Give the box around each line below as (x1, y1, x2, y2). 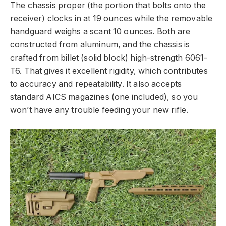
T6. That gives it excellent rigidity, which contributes (10, 66, 208, 76)
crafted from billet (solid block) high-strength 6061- (10, 52, 208, 63)
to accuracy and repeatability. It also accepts (10, 79, 182, 89)
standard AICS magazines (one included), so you (10, 92, 198, 102)
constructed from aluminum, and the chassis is (10, 39, 190, 49)
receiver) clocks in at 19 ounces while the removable (10, 13, 213, 23)
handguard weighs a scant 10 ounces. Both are (10, 26, 191, 36)
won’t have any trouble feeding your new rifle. (10, 105, 189, 115)
